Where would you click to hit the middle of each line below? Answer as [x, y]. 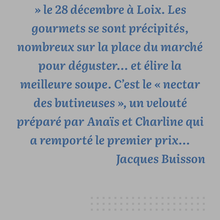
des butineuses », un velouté [110, 102]
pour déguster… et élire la [110, 65]
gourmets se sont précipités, [110, 27]
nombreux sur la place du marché [110, 46]
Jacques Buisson [161, 158]
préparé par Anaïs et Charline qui [110, 121]
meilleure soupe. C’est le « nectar [110, 83]
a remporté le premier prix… [110, 139]
